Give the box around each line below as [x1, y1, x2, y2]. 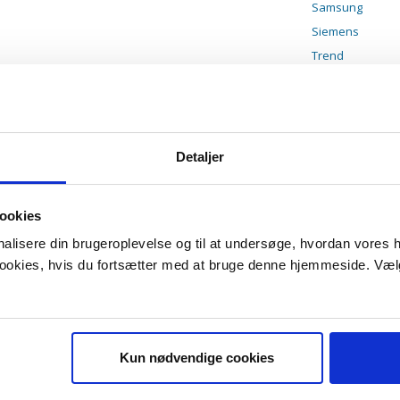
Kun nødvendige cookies [120, 349, 275, 365]
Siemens [311, 23, 359, 39]
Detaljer [175, 149, 225, 165]
